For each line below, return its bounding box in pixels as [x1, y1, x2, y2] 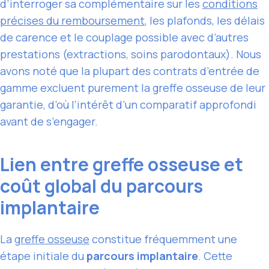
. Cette [198, 248, 232, 263]
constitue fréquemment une [89, 231, 237, 246]
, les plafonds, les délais [145, 13, 265, 28]
